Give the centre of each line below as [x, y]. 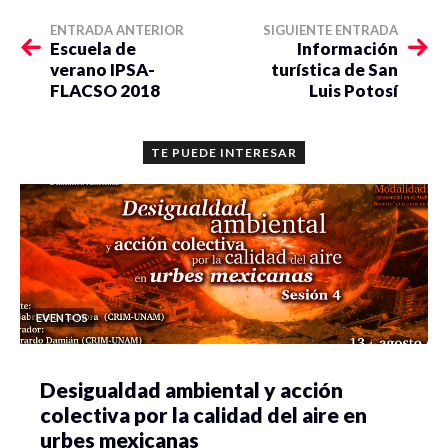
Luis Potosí [353, 91]
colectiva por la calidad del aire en [203, 415]
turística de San [334, 70]
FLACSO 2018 [105, 91]
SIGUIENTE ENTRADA [330, 30]
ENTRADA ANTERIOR [117, 30]
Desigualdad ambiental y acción [191, 390]
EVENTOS [62, 318]
